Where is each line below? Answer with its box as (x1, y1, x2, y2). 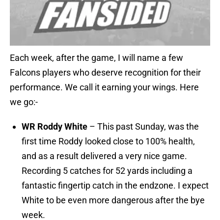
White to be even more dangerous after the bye (22, 195, 205, 206)
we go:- (10, 97, 38, 108)
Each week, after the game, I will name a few (10, 53, 183, 63)
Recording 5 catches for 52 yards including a (22, 165, 192, 176)
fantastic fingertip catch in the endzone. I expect (22, 180, 209, 191)
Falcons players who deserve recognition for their (10, 67, 201, 78)
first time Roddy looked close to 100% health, (22, 136, 195, 147)
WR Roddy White (22, 121, 87, 132)
